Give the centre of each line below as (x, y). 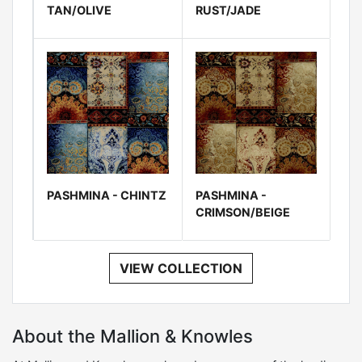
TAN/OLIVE (79, 11)
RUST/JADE (228, 11)
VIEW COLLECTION (181, 268)
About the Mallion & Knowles (133, 336)
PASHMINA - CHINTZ (107, 195)
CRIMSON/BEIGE (242, 212)
